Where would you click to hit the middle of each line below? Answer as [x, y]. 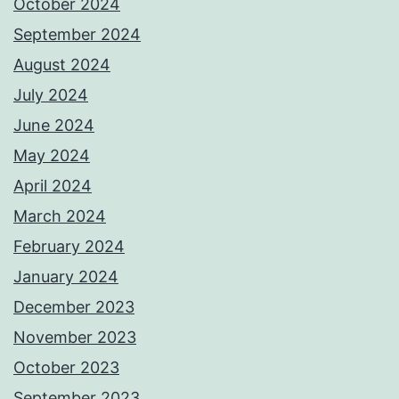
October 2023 [66, 368]
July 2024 [51, 95]
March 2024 [60, 216]
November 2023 [75, 338]
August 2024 [62, 65]
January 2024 [66, 277]
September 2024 [77, 35]
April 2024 [53, 186]
